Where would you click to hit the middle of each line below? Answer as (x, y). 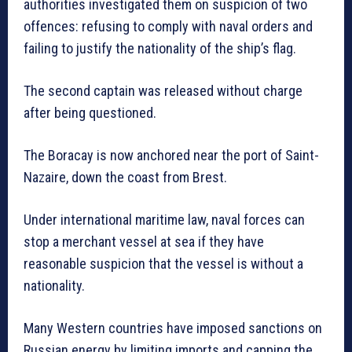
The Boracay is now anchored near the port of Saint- (171, 156)
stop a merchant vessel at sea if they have (144, 242)
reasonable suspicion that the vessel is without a (163, 264)
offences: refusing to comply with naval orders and (168, 27)
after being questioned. (90, 113)
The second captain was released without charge (163, 91)
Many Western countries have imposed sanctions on (173, 328)
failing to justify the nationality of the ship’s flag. (160, 49)
